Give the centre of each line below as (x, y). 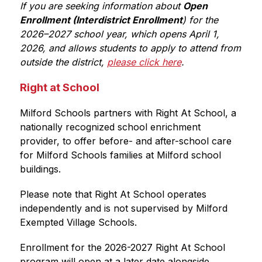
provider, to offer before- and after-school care (125, 141)
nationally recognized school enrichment (110, 127)
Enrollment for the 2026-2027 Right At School (122, 247)
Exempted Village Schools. (78, 222)
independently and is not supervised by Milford (123, 208)
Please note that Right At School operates (113, 194)
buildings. (40, 169)
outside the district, (63, 62)
